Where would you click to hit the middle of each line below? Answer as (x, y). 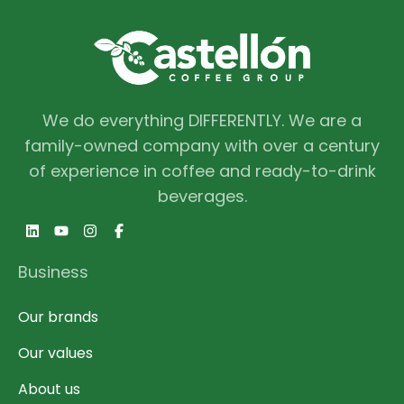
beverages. (202, 197)
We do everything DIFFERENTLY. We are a (202, 121)
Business (53, 272)
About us (49, 390)
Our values (55, 353)
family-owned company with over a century (202, 146)
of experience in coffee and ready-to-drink (202, 171)
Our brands (58, 317)
